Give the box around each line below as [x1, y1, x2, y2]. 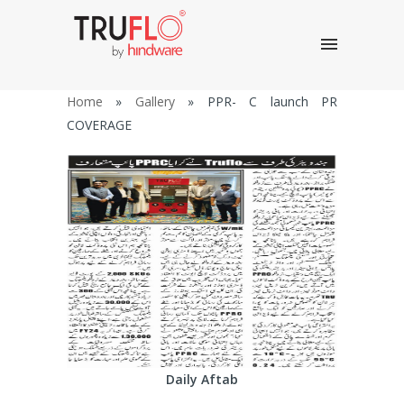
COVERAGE [67, 116, 132, 133]
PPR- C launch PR [207, 93, 338, 110]
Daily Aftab [166, 371, 238, 388]
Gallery [134, 93, 175, 110]
